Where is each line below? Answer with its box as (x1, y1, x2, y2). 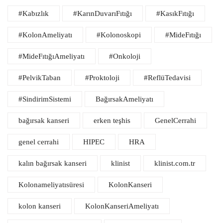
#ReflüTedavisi (144, 74, 191, 82)
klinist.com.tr (154, 159, 195, 167)
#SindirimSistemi (18, 95, 71, 103)
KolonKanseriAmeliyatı (85, 202, 159, 210)
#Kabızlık (18, 9, 49, 17)
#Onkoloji (109, 52, 140, 60)
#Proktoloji (85, 74, 119, 82)
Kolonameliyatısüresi (18, 181, 84, 189)
